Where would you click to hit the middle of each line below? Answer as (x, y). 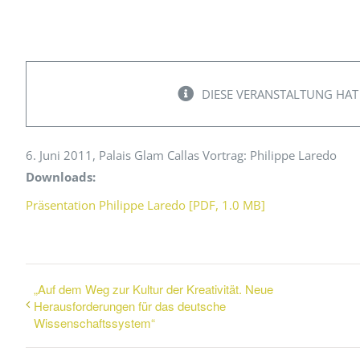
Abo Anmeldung (113, 87)
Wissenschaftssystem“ (94, 322)
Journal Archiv (108, 44)
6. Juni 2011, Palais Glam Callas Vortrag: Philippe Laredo (181, 155)
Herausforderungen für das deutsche (130, 305)
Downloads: (61, 176)
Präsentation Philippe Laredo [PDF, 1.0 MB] (145, 205)
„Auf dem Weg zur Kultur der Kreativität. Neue (153, 288)
